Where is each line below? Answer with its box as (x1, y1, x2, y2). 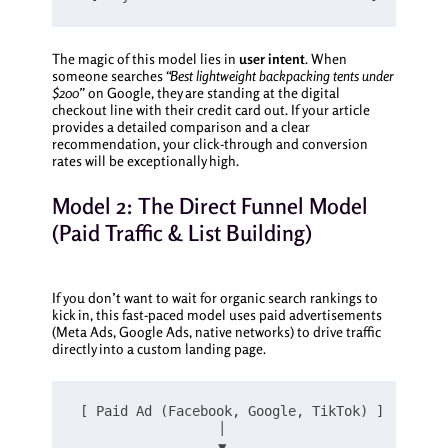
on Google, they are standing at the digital (84, 83, 340, 101)
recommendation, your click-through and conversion (51, 134, 368, 152)
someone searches (51, 66, 166, 84)
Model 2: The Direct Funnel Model (51, 193, 368, 219)
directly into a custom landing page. (51, 339, 266, 357)
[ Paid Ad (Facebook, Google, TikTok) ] (79, 403, 384, 420)
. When (304, 49, 347, 67)
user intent (238, 49, 305, 67)
